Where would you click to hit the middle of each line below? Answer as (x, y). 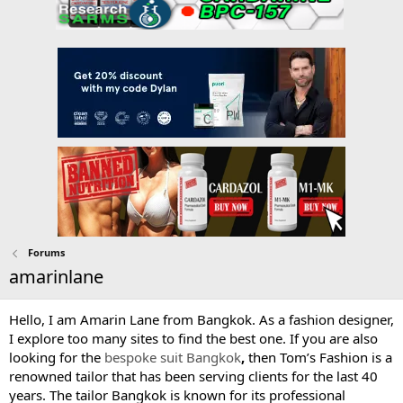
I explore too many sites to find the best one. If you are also (193, 339)
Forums (46, 253)
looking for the (57, 358)
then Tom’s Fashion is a (318, 358)
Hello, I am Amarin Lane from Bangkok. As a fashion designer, (201, 320)
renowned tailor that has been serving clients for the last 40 (193, 376)
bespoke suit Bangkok (173, 358)
